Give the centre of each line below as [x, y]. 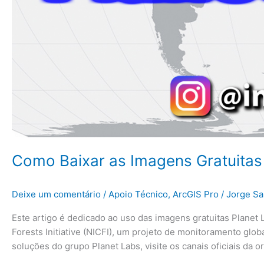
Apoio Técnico [138, 194]
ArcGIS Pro [196, 194]
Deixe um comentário [56, 194]
